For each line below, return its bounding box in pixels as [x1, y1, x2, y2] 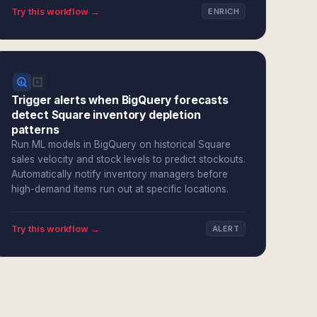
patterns [11, 123, 59, 137]
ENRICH [208, 6, 239, 16]
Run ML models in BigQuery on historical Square [11, 139, 231, 150]
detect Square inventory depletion [11, 108, 201, 122]
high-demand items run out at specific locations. [11, 183, 229, 195]
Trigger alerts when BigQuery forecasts [11, 93, 229, 107]
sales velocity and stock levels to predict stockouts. [11, 154, 246, 165]
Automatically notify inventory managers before [11, 168, 228, 180]
